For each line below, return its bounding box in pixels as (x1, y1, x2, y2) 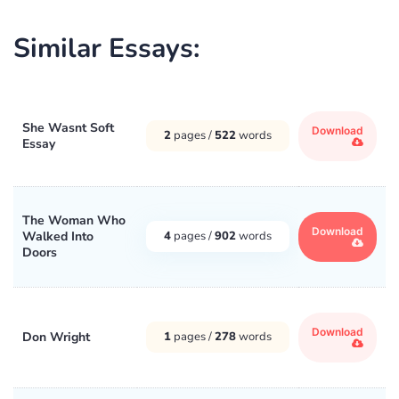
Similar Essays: (13, 29, 199, 67)
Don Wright (22, 328, 90, 346)
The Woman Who (22, 211, 126, 229)
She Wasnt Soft (22, 118, 114, 136)
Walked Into (22, 227, 94, 245)
